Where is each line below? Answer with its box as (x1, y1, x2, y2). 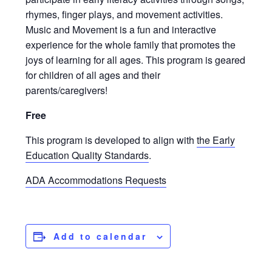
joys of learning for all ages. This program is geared (25, 53, 246, 67)
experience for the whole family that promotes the (25, 38, 236, 52)
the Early (197, 133, 236, 148)
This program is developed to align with (25, 133, 197, 148)
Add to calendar (53, 230, 148, 243)
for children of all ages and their (25, 68, 161, 83)
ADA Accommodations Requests (25, 173, 167, 188)
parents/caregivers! (25, 83, 110, 98)
